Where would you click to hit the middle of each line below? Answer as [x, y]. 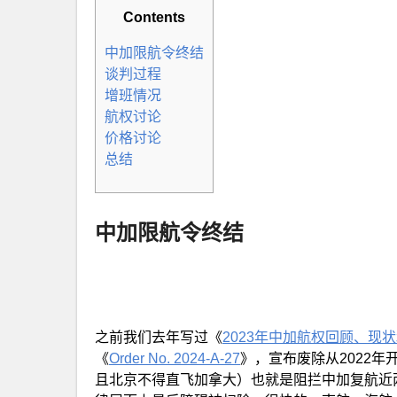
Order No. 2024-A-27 [175, 358]
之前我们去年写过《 [159, 337]
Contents [154, 17]
